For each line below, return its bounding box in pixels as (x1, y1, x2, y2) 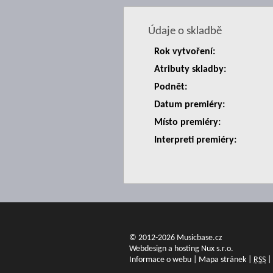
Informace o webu (129, 255, 191, 264)
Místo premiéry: (154, 118, 221, 127)
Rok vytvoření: (154, 47, 215, 57)
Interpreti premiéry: (154, 135, 236, 145)
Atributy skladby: (154, 65, 226, 74)
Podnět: (154, 82, 187, 92)
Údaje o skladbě (148, 26, 222, 37)
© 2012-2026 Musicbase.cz (129, 233, 222, 243)
